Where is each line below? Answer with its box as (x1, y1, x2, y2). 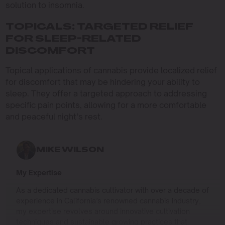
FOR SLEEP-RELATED (5, 35, 141, 45)
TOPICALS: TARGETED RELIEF (5, 23, 193, 33)
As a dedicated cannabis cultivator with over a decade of (16, 186, 209, 195)
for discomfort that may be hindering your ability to (5, 77, 200, 87)
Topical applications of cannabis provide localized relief (5, 65, 217, 76)
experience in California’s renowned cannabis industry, (16, 196, 200, 205)
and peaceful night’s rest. (5, 111, 102, 122)
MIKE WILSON (36, 146, 104, 154)
